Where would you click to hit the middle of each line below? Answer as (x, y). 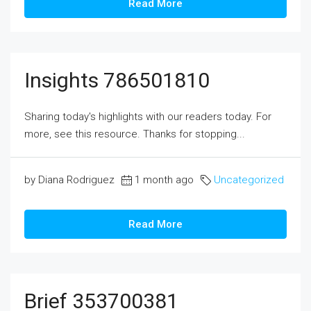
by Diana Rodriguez (69, 180)
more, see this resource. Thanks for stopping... (135, 134)
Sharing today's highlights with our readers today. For (148, 117)
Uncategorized (249, 180)
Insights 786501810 (117, 80)
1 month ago (164, 180)
